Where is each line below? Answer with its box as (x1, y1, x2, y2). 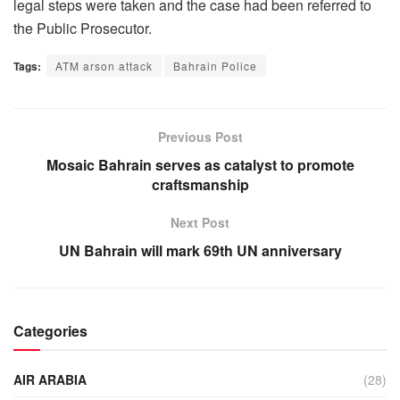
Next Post (171, 212, 229, 231)
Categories (13, 320, 87, 341)
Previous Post (157, 127, 243, 146)
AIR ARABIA (13, 370, 87, 388)
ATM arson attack (55, 57, 153, 73)
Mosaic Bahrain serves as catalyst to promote (46, 154, 354, 175)
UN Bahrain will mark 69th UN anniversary (58, 239, 342, 261)
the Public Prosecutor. (13, 17, 152, 38)
